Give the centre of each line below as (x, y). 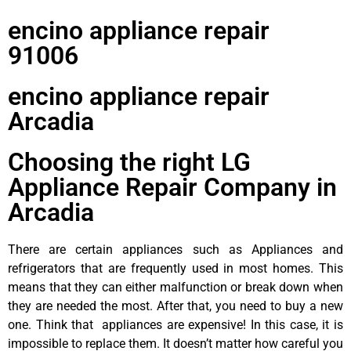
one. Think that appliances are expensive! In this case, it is (175, 324)
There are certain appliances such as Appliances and (175, 249)
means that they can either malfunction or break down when (175, 287)
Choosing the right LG (129, 162)
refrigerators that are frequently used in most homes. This (175, 268)
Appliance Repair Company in (172, 187)
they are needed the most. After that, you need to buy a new (175, 306)
